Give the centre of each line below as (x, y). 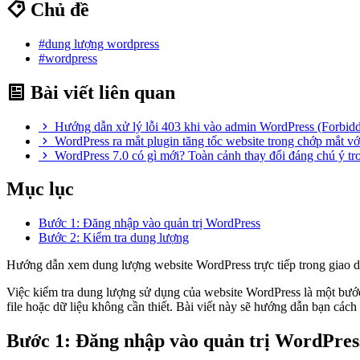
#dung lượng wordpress (99, 43)
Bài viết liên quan (100, 92)
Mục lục (40, 189)
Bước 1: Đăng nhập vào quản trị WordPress (149, 223)
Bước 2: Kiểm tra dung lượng (114, 238)
